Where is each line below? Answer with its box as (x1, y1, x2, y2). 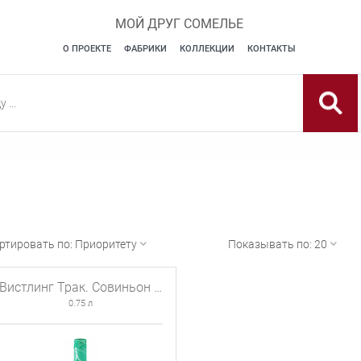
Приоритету (75, 238, 137, 251)
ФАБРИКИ (123, 44, 167, 54)
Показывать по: (228, 238, 313, 251)
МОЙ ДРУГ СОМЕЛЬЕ (114, 16, 243, 31)
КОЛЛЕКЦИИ (179, 44, 234, 54)
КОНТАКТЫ (247, 44, 296, 54)
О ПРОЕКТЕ (62, 44, 111, 54)
